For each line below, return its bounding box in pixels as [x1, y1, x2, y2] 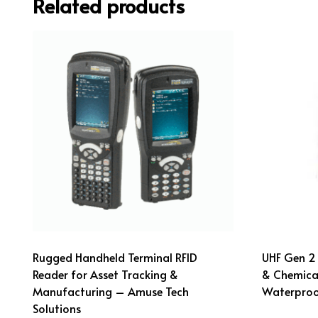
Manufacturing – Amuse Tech [33, 283, 189, 299]
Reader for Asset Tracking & [33, 265, 178, 282]
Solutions [33, 300, 81, 316]
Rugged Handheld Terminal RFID [33, 248, 197, 265]
